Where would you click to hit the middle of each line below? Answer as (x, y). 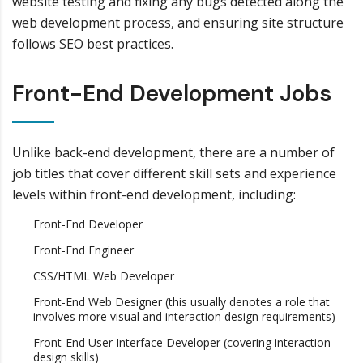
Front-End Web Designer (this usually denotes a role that (181, 302)
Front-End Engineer (83, 250)
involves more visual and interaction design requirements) (184, 316)
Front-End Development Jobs (172, 94)
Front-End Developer (88, 224)
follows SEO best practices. (93, 44)
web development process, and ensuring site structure (178, 23)
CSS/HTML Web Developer (104, 276)
